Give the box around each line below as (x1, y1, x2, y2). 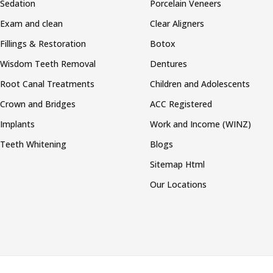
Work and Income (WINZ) (150, 118, 252, 130)
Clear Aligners (150, 17, 205, 29)
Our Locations (150, 178, 207, 190)
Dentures (150, 57, 188, 69)
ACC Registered (150, 97, 215, 110)
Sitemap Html (150, 158, 205, 170)
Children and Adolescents (150, 77, 253, 90)
